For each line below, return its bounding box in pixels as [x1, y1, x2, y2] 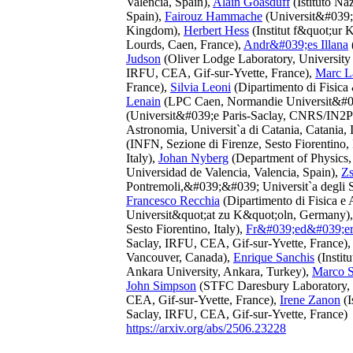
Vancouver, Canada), [126, 251, 233, 264]
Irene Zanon [280, 293, 340, 307]
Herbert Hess [184, 24, 249, 37]
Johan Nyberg [158, 151, 229, 165]
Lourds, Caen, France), [126, 38, 243, 51]
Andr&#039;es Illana [243, 38, 348, 51]
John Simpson [126, 279, 196, 292]
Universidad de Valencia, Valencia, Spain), [126, 165, 341, 179]
